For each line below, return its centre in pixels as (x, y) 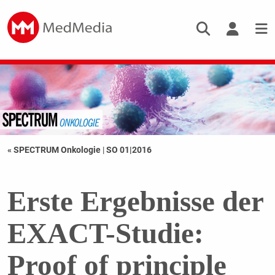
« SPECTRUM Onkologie (55, 150)
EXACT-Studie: (105, 234)
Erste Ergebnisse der (135, 202)
